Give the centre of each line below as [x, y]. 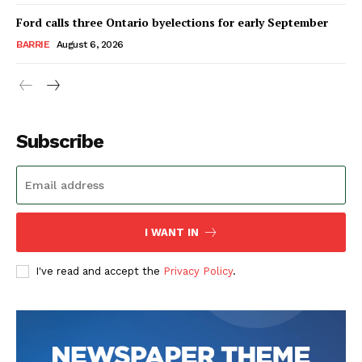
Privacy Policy [198, 271]
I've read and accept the [99, 271]
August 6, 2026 [90, 44]
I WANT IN [171, 232]
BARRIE [33, 44]
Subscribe [60, 141]
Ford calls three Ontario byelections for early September [172, 22]
